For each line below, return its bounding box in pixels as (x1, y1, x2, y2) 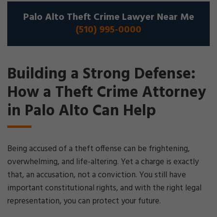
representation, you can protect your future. (7, 195, 161, 208)
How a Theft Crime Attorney (7, 80, 206, 105)
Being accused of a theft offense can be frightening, (7, 142, 190, 155)
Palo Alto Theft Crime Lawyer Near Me (23, 10, 194, 25)
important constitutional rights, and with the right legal (7, 182, 201, 195)
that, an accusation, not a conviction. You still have (7, 169, 186, 182)
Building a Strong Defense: (7, 62, 196, 87)
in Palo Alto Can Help (7, 99, 156, 124)
